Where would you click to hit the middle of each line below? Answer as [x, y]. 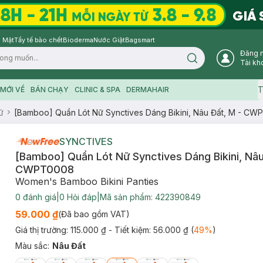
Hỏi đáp [80, 197]
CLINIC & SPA [97, 90]
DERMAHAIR [147, 90]
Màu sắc [31, 246]
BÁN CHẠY [49, 90]
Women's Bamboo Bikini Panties [87, 181]
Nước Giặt [109, 40]
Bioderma [78, 40]
